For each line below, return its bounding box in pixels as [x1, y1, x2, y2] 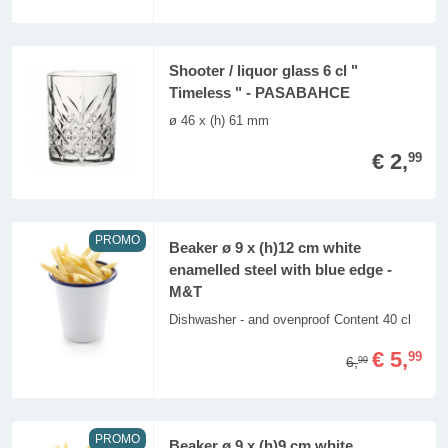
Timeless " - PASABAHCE [168, 85, 350, 102]
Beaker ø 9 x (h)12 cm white [168, 239, 361, 256]
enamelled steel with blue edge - [168, 261, 392, 278]
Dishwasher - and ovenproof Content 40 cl [168, 311, 411, 327]
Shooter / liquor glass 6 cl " [168, 63, 358, 80]
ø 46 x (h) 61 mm [168, 113, 269, 129]
